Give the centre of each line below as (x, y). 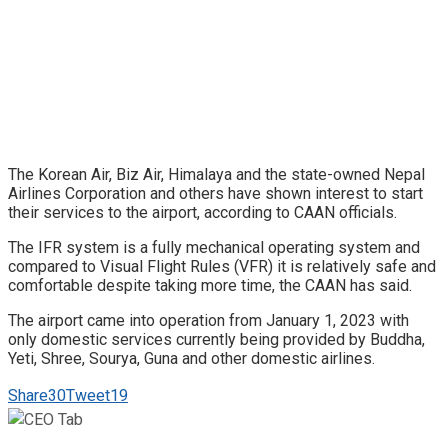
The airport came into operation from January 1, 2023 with (208, 321)
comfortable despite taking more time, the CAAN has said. (210, 286)
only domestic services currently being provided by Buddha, (216, 340)
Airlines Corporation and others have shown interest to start (215, 194)
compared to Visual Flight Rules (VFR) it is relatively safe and (222, 267)
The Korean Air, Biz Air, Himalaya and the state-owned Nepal (216, 175)
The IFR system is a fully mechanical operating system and (214, 248)
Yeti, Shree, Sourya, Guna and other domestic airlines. (191, 359)
